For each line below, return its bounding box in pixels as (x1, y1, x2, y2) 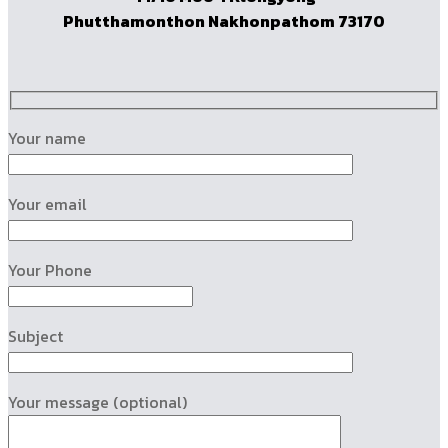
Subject (8, 324, 63, 349)
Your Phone (8, 258, 92, 283)
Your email (8, 192, 87, 217)
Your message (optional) (8, 390, 187, 415)
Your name (8, 126, 86, 151)
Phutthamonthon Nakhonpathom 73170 (63, 8, 385, 33)
